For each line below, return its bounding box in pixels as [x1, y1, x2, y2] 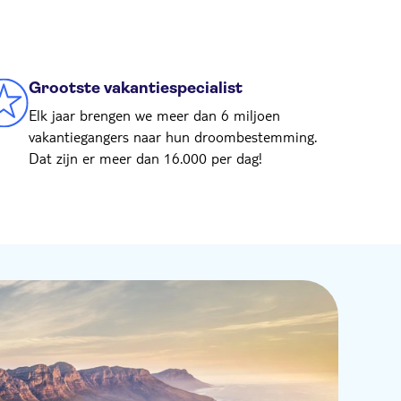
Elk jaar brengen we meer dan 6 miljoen [29, 106, 280, 124]
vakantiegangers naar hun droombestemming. [29, 127, 317, 146]
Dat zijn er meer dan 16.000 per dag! [29, 149, 262, 167]
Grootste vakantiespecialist [29, 79, 243, 97]
